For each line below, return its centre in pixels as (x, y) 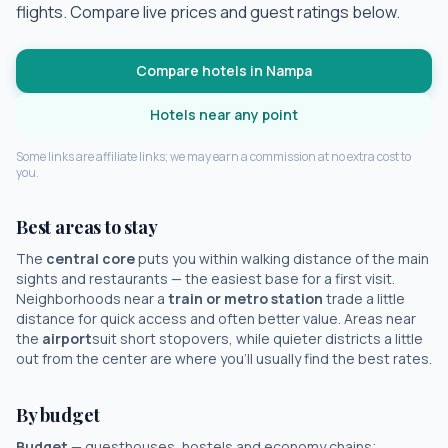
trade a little (364, 298)
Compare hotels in (201, 70)
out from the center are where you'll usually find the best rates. (224, 358)
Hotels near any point (224, 114)
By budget (58, 415)
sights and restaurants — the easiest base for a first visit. (205, 278)
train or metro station (245, 298)
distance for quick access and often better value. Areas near (216, 318)
